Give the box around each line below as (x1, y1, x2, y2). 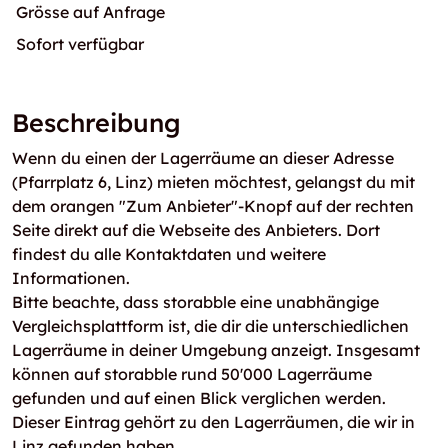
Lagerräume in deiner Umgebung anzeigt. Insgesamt (12, 340, 420, 360)
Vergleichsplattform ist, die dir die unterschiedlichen (12, 316, 409, 336)
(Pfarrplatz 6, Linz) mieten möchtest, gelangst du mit (12, 172, 415, 192)
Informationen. (12, 268, 130, 288)
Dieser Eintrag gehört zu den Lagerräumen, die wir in (12, 412, 415, 432)
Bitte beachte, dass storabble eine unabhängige (12, 292, 379, 312)
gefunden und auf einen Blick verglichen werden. (12, 388, 386, 408)
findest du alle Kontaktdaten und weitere (12, 244, 326, 264)
